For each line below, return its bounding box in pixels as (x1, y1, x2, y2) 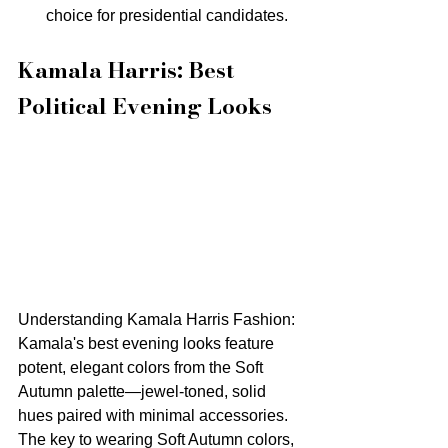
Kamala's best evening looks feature (18, 334, 278, 352)
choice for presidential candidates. (46, 7, 288, 25)
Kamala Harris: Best (18, 53, 240, 88)
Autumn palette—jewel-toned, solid (18, 382, 270, 400)
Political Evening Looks (18, 89, 272, 124)
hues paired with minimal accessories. (18, 406, 292, 424)
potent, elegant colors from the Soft (18, 358, 267, 376)
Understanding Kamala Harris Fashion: (18, 310, 299, 328)
